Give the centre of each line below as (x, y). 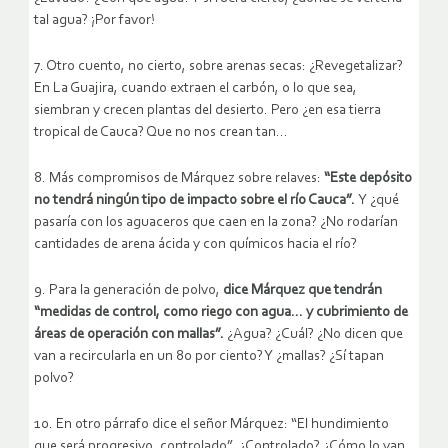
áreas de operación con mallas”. (130, 335)
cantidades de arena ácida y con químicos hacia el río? (195, 245)
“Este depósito (368, 179)
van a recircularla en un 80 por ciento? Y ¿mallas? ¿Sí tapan (209, 357)
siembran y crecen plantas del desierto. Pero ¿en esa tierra (207, 111)
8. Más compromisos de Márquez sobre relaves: (179, 179)
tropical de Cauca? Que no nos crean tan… (161, 133)
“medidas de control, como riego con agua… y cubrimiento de (221, 313)
